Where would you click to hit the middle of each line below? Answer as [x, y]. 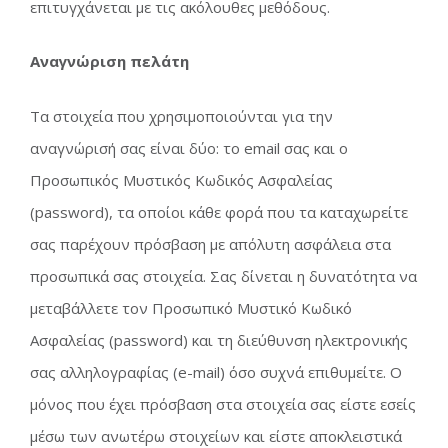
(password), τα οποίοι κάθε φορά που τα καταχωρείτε [219, 211]
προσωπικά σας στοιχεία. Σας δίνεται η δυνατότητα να [223, 275]
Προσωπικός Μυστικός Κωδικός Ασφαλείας [181, 179]
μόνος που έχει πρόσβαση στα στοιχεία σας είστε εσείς [223, 403]
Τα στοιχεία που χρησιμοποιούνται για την [181, 115]
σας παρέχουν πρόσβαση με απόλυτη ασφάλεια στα [210, 243]
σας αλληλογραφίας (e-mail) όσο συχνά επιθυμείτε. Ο [216, 371]
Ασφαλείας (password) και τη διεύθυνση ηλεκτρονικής [219, 339]
